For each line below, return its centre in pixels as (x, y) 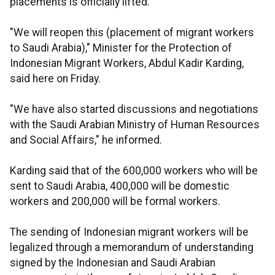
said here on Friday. (55, 79)
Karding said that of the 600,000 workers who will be (134, 171)
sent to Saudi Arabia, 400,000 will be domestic (120, 186)
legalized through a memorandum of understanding (132, 247)
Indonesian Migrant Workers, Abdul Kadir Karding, (127, 63)
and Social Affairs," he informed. (86, 140)
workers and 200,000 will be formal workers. (115, 201)
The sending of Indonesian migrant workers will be (129, 232)
